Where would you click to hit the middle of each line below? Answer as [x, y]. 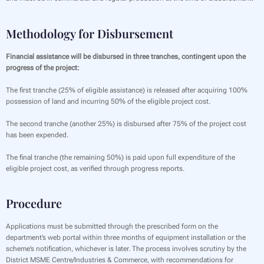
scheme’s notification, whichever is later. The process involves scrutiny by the [126, 249]
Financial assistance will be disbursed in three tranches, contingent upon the [126, 56]
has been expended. [37, 135]
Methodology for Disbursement [90, 33]
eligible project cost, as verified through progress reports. [95, 169]
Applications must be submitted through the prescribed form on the [112, 227]
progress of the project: [43, 67]
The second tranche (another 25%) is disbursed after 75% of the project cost [126, 123]
